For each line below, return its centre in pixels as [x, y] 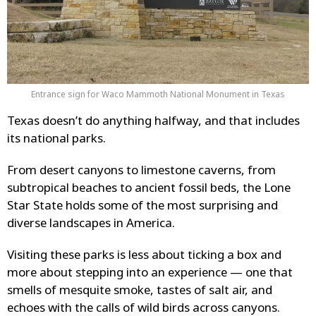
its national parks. [56, 140]
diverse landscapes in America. [91, 225]
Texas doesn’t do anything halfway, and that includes [153, 122]
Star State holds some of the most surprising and [142, 207]
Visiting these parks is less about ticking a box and [144, 256]
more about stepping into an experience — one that [150, 274]
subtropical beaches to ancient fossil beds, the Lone [149, 189]
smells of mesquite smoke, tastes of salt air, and [140, 292]
